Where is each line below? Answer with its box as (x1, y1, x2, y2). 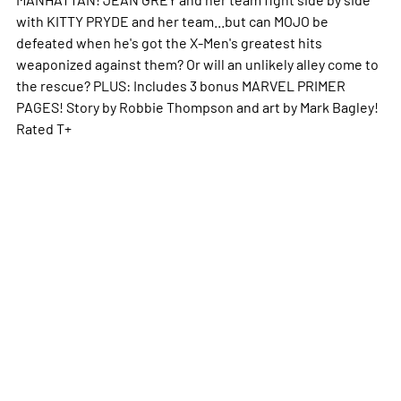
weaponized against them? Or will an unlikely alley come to (15, 55, 379, 73)
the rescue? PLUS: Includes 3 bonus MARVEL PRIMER (15, 76, 346, 95)
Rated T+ (15, 119, 72, 138)
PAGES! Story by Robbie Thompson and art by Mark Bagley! (15, 98, 379, 116)
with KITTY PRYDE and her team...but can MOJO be (15, 12, 328, 30)
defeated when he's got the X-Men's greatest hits (15, 33, 322, 52)
